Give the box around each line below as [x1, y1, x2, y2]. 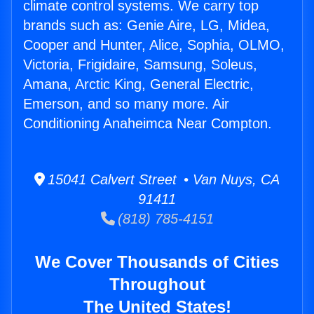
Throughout [109, 275, 205, 294]
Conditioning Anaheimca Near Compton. [23, 116, 272, 132]
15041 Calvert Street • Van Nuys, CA [45, 172, 280, 188]
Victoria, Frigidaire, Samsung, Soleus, [23, 57, 257, 73]
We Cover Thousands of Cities [35, 252, 279, 272]
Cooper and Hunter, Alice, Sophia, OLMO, [23, 37, 285, 53]
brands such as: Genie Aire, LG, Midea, [23, 18, 270, 34]
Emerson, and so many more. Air [23, 96, 229, 112]
